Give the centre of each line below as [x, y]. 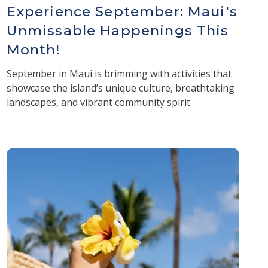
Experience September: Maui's [122, 11]
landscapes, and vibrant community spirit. [100, 102]
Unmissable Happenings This [118, 30]
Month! [33, 49]
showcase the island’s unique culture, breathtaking [120, 88]
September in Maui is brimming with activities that [119, 73]
